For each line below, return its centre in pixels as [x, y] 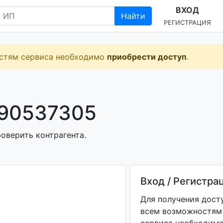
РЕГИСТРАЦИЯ [187, 23]
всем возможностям [181, 211]
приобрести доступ [147, 57]
